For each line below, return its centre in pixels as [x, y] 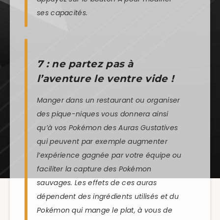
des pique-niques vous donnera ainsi [103, 114]
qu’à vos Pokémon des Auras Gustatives [108, 127]
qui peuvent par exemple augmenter [102, 141]
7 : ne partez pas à [85, 64]
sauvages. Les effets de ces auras [97, 182]
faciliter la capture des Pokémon [94, 169]
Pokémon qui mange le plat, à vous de [105, 210]
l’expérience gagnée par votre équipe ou [109, 155]
